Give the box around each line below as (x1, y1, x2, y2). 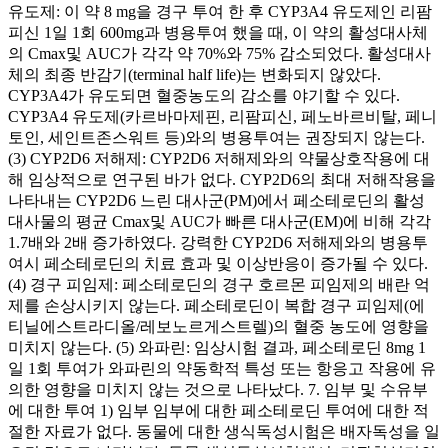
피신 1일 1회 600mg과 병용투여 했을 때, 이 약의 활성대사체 (8, 23, 428, 41)
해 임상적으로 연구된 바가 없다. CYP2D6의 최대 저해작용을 (8, 170, 436, 188)
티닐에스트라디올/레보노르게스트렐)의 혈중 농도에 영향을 (8, 317, 429, 335)
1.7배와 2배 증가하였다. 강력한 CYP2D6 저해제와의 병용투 (8, 233, 428, 251)
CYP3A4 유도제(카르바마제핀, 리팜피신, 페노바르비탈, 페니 (8, 107, 437, 125)
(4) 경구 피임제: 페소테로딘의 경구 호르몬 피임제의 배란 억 (8, 275, 430, 293)
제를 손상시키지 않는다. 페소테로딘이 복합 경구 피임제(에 (8, 296, 425, 314)
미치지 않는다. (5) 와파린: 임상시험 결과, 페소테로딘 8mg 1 (8, 338, 426, 356)
